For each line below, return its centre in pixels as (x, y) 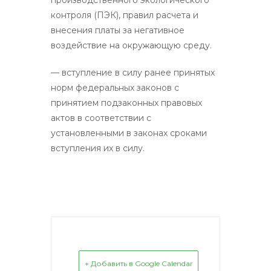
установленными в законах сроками (129, 133)
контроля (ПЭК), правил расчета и (125, 15)
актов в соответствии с (101, 118)
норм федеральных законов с (115, 87)
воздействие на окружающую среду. (131, 45)
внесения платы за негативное (118, 30)
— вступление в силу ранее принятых (133, 72)
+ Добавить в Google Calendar (139, 263)
